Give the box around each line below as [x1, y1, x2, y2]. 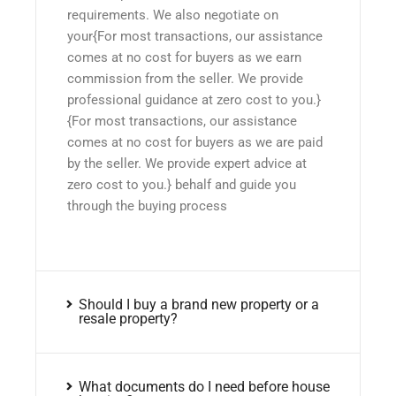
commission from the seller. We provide [67, 71, 303, 88]
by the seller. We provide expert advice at [67, 156, 307, 172]
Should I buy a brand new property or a [78, 295, 319, 313]
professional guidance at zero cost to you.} [67, 92, 321, 109]
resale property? [78, 309, 178, 327]
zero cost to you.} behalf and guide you [67, 177, 296, 194]
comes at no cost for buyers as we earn [67, 49, 301, 66]
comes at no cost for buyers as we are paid [67, 134, 323, 151]
